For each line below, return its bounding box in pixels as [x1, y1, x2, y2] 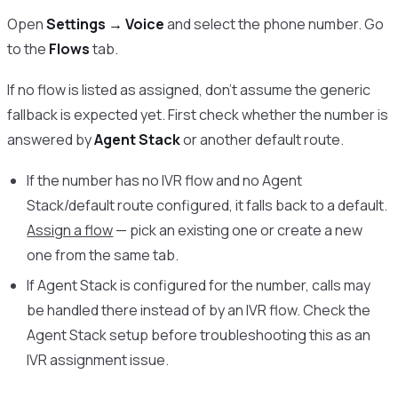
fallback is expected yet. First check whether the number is [7, 104, 388, 124]
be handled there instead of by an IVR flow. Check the [27, 299, 371, 320]
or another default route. [180, 129, 344, 149]
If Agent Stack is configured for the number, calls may [27, 275, 371, 295]
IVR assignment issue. [27, 349, 170, 370]
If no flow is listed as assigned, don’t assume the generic [7, 79, 370, 99]
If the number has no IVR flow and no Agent [27, 170, 303, 190]
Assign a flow [27, 219, 114, 240]
